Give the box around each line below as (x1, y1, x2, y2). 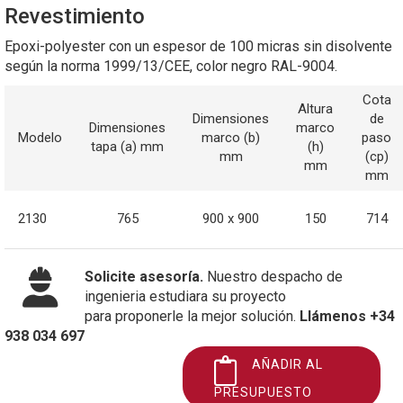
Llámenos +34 (296, 307, 395, 325)
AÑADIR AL (252, 356, 323, 372)
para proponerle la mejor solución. (85, 307, 296, 325)
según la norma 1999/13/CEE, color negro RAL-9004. (4, 57, 337, 75)
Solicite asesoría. (85, 267, 203, 285)
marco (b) (201, 129, 260, 146)
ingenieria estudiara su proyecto (85, 287, 286, 305)
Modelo (18, 129, 62, 146)
